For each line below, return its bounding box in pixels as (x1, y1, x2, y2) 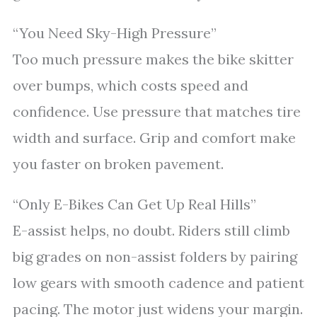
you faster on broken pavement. (13, 155, 224, 173)
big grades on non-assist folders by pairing (13, 248, 297, 265)
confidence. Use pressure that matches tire (13, 103, 301, 120)
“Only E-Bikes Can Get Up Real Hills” (13, 195, 256, 213)
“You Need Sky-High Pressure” (13, 24, 217, 42)
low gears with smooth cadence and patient (13, 274, 304, 292)
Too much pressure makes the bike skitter (13, 50, 294, 68)
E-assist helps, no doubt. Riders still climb (13, 221, 290, 239)
